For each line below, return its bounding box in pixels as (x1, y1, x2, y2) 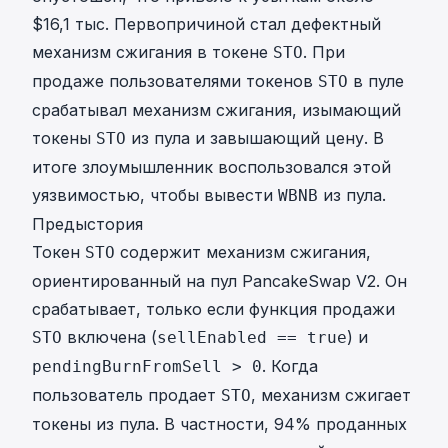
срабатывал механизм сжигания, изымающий (32, 100, 401, 121)
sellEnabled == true (157, 328, 347, 348)
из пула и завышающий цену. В (126, 128, 384, 149)
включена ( (62, 327, 157, 348)
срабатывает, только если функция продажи (32, 299, 395, 320)
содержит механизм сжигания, (115, 242, 371, 263)
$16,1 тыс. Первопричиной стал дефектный (32, 14, 381, 35)
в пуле (348, 71, 404, 92)
